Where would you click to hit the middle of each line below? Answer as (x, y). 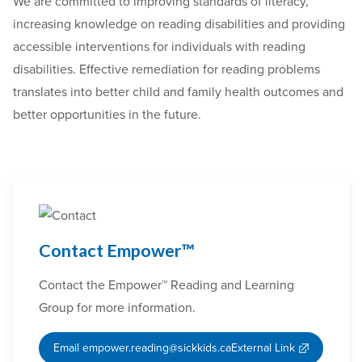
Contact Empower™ (117, 251)
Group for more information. (117, 308)
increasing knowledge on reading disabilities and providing (179, 24)
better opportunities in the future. (107, 114)
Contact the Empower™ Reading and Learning (166, 286)
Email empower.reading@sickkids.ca (142, 348)
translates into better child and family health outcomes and (178, 92)
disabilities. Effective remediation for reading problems (166, 69)
